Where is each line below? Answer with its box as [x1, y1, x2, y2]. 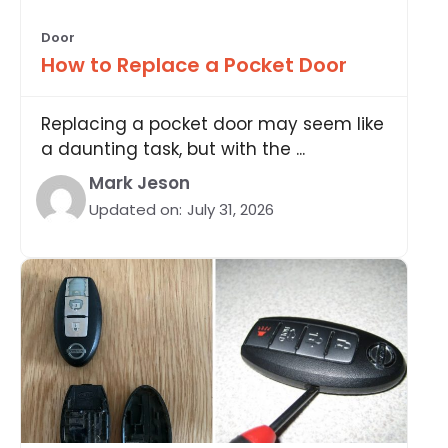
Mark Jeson [89, 170, 190, 195]
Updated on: [89, 198, 182, 220]
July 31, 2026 [187, 198, 274, 220]
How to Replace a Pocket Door [41, 50, 347, 79]
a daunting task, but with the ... [41, 136, 305, 161]
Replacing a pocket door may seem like [41, 111, 384, 136]
